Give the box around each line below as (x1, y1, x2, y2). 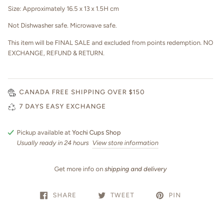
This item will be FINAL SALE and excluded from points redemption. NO (8, 38, 213, 46)
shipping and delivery (105, 165, 167, 173)
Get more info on (54, 165, 105, 173)
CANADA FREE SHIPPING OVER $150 (19, 88, 145, 96)
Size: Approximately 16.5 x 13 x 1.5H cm (8, 5, 119, 13)
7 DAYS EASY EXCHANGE (19, 102, 106, 110)
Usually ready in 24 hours (17, 139, 90, 147)
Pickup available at (17, 129, 72, 137)
